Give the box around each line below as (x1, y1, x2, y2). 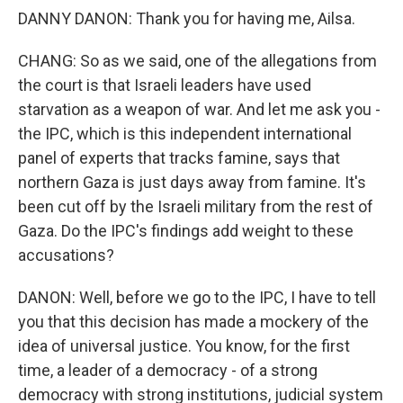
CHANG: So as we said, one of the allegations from (18, 51, 377, 70)
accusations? (18, 246, 114, 264)
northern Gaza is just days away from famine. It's (18, 173, 366, 192)
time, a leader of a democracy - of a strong (18, 361, 318, 380)
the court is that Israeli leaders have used (18, 76, 311, 94)
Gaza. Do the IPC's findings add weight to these (18, 221, 354, 240)
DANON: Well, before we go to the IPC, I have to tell (18, 288, 376, 307)
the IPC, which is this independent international (18, 124, 352, 143)
